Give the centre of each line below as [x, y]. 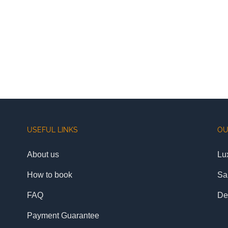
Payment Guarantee [63, 215]
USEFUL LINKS [52, 130]
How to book [50, 175]
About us [43, 154]
